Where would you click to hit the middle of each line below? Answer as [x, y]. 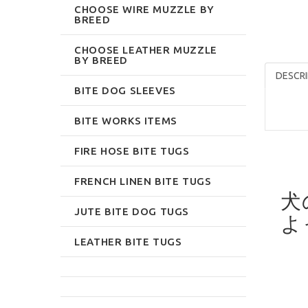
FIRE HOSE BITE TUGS [132, 151]
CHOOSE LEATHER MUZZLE [146, 49]
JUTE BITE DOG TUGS [132, 211]
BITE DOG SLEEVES [125, 90]
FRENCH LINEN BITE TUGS [143, 181]
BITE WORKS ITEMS [126, 120]
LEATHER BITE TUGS [128, 241]
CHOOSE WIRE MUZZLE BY [144, 9]
